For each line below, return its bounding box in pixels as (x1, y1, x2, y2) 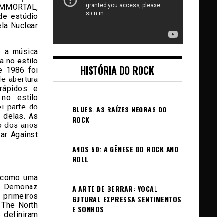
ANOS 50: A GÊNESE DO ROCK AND (72, 144, 178, 154)
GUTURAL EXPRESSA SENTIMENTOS (72, 194, 182, 204)
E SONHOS (72, 204, 104, 214)
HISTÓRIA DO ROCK (80, 63, 155, 77)
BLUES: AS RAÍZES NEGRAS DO (72, 104, 167, 114)
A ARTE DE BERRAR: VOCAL (72, 184, 157, 194)
